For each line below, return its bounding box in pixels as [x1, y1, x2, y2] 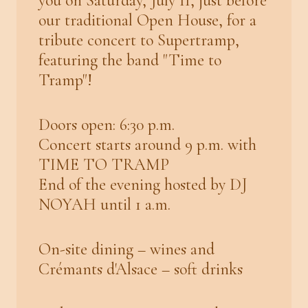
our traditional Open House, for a [38, 10, 256, 30]
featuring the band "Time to [38, 49, 221, 70]
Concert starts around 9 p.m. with [38, 134, 256, 155]
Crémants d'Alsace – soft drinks [38, 258, 243, 279]
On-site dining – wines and [38, 239, 214, 259]
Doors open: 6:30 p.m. [38, 114, 175, 135]
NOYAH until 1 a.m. [38, 194, 170, 214]
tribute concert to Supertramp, [38, 30, 239, 50]
